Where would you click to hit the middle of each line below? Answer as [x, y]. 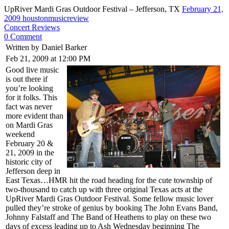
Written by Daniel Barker [46, 47]
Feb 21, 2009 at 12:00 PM [48, 58]
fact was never [29, 106]
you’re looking [29, 88]
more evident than [35, 116]
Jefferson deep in [33, 171]
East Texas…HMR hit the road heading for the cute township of [109, 180]
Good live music [32, 70]
